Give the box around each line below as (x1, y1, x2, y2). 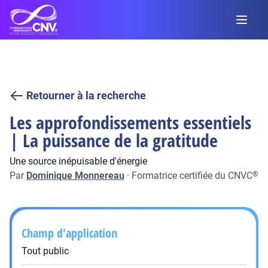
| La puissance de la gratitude (10, 128, 218, 153)
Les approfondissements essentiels (10, 110, 251, 135)
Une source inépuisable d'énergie (10, 156, 147, 167)
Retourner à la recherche (26, 89, 146, 102)
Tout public (22, 245, 69, 257)
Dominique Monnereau (26, 170, 124, 181)
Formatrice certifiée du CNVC (132, 170, 252, 181)
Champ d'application (22, 225, 117, 241)
